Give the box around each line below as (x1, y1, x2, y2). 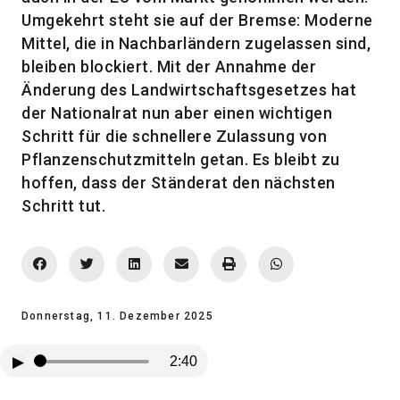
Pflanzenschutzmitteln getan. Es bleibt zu (21, 150, 340, 170)
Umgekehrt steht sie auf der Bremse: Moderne (21, 11, 373, 30)
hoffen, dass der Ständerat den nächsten (21, 173, 336, 193)
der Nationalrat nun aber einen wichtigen (21, 104, 332, 123)
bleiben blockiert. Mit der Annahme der (21, 57, 316, 77)
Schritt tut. (21, 196, 105, 216)
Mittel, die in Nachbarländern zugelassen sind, (21, 34, 371, 54)
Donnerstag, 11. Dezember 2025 (21, 310, 213, 323)
